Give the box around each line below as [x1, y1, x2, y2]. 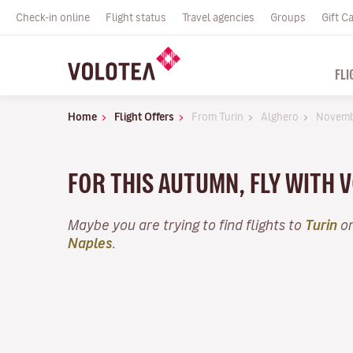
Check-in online [16, 12, 90, 23]
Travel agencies [182, 12, 255, 23]
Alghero [261, 111, 299, 122]
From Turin [191, 111, 243, 122]
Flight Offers [114, 111, 174, 122]
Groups [270, 12, 306, 23]
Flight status [106, 12, 166, 23]
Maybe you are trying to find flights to [68, 217, 305, 232]
